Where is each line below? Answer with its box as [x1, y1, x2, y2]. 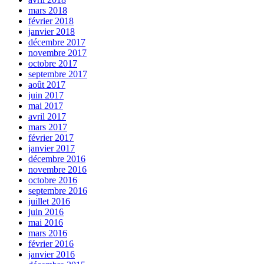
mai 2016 [28, 217, 63, 228]
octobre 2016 [28, 175, 77, 186]
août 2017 [28, 80, 65, 90]
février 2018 [28, 16, 74, 27]
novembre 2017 [28, 48, 87, 58]
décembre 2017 [28, 37, 85, 48]
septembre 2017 [28, 69, 87, 80]
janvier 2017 [28, 143, 75, 154]
